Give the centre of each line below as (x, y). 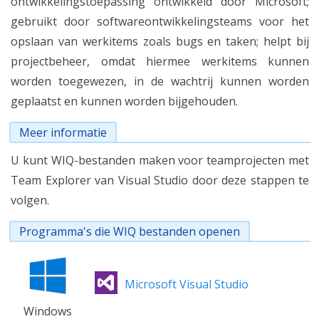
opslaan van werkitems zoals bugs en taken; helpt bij (160, 41)
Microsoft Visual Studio (187, 284)
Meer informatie (63, 132)
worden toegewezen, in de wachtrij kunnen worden (160, 81)
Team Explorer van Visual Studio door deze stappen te (160, 180)
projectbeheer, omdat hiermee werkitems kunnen (160, 61)
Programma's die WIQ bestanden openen (130, 231)
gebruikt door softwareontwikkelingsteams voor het (160, 21)
